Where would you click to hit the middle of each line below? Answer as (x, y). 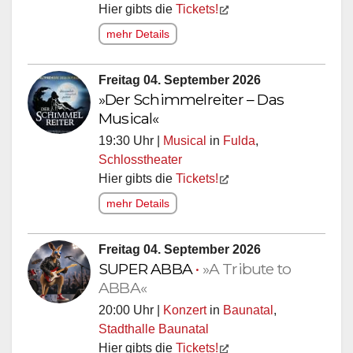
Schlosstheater (140, 159)
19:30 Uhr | (131, 140)
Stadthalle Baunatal (154, 329)
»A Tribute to (247, 268)
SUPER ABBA (147, 268)
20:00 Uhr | (131, 310)
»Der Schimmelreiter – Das (191, 99)
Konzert (185, 310)
